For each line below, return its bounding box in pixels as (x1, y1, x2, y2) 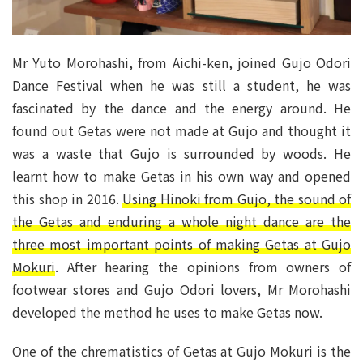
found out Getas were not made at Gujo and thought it (12, 120, 351, 140)
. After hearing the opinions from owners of (55, 256, 351, 276)
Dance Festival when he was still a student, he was (12, 75, 351, 95)
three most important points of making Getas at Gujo (12, 233, 351, 254)
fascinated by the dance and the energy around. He (12, 97, 351, 117)
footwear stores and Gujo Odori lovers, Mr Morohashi (12, 279, 351, 299)
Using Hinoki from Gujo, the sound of (122, 188, 351, 208)
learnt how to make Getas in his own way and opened (12, 165, 351, 186)
